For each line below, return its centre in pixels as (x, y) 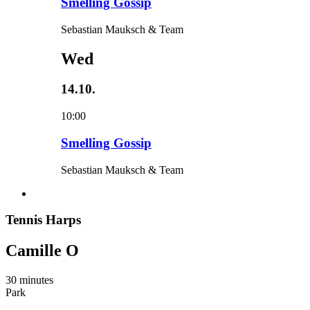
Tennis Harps (43, 220)
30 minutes (29, 280)
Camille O (42, 251)
